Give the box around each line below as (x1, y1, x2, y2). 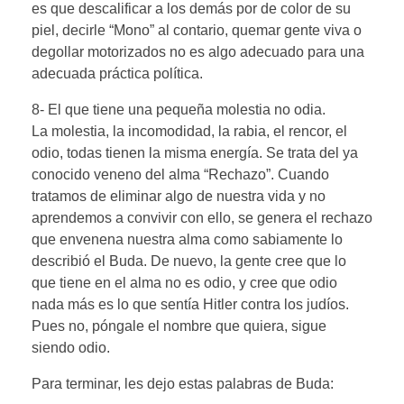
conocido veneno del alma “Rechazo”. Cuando (32, 166, 329, 182)
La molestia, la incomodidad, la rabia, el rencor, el (32, 123, 347, 139)
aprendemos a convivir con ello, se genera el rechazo (32, 209, 372, 225)
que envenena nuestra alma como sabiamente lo (32, 231, 343, 247)
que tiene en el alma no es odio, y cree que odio (32, 274, 337, 290)
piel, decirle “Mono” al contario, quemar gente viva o (32, 22, 362, 38)
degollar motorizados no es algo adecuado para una (32, 43, 364, 60)
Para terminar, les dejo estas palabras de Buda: (32, 375, 334, 391)
